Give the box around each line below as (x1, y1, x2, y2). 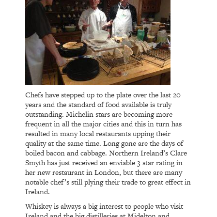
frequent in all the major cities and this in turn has (25, 118, 182, 129)
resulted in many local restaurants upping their (25, 128, 171, 139)
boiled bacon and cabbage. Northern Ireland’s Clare (25, 147, 187, 158)
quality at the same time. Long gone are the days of (25, 138, 184, 148)
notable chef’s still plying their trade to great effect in (25, 176, 191, 187)
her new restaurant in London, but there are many (25, 167, 183, 177)
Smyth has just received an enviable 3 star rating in (25, 157, 183, 168)
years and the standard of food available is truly (25, 99, 172, 109)
